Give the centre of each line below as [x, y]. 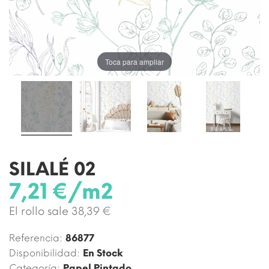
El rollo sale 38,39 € [60, 211]
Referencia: [36, 238]
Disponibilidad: [44, 253]
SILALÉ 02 [52, 169]
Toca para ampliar [134, 61]
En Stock [103, 253]
